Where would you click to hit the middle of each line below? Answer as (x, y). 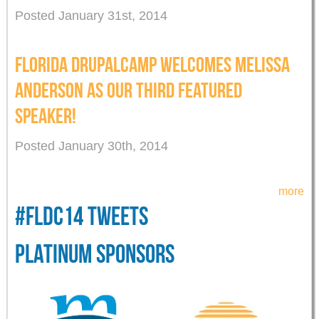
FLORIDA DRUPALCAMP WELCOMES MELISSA (152, 64)
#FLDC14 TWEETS (82, 216)
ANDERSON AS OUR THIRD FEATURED (129, 90)
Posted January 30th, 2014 (91, 146)
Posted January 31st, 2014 (91, 16)
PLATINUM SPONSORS (95, 253)
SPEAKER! (46, 115)
